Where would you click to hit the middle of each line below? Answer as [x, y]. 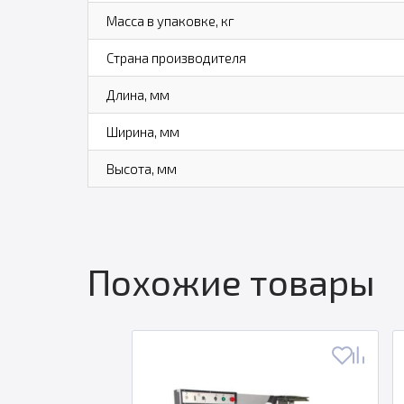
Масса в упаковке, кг [170, 21]
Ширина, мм [142, 132]
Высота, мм [141, 169]
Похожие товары [231, 281]
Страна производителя [176, 58]
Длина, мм [138, 95]
